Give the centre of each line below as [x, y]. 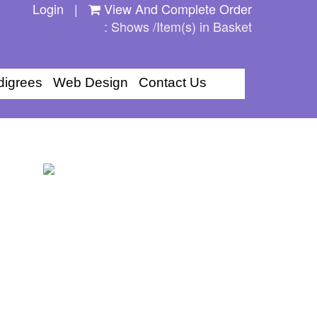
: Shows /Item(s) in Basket [178, 26]
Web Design [91, 82]
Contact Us [173, 82]
